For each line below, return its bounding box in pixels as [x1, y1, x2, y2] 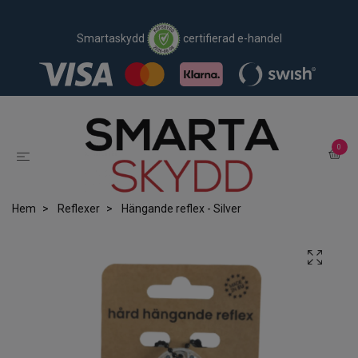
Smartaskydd [76, 31, 147, 45]
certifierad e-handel [180, 31, 282, 45]
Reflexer [58, 202, 100, 216]
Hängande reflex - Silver [119, 202, 241, 216]
